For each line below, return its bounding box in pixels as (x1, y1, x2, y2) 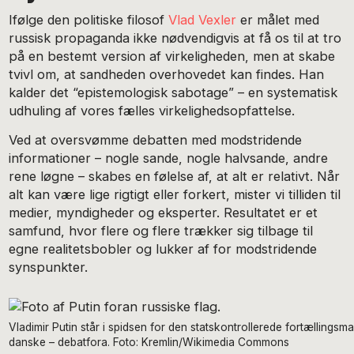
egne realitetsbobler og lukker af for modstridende (9, 240, 318, 257)
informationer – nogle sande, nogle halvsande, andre (9, 149, 329, 166)
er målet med (236, 12, 320, 28)
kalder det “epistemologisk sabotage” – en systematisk (9, 85, 338, 101)
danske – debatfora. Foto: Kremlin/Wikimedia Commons (9, 335, 290, 348)
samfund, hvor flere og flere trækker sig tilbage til (9, 222, 314, 239)
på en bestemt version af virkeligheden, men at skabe (9, 48, 336, 65)
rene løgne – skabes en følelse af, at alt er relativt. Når (9, 168, 341, 184)
